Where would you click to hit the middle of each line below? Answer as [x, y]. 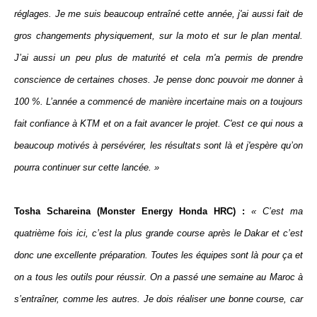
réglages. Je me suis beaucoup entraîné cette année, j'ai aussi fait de [158, 14]
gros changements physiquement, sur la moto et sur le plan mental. [158, 36]
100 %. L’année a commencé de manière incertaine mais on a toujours [158, 102]
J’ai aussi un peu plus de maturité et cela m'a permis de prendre [158, 58]
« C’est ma [277, 211]
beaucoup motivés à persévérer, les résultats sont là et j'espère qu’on [158, 145]
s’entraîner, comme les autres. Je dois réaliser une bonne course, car [158, 299]
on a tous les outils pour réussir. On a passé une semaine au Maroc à [158, 277]
